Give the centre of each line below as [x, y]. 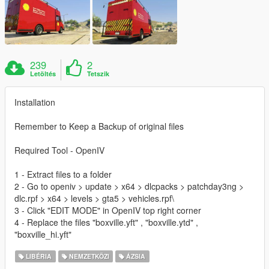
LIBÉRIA [38, 256]
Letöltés [43, 73]
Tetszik [98, 73]
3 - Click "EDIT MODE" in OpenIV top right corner [108, 210]
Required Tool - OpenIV [59, 150]
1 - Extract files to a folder [63, 174]
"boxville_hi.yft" [43, 234]
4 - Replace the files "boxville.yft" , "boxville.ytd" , [106, 222]
